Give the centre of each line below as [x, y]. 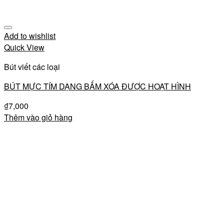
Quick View [24, 47]
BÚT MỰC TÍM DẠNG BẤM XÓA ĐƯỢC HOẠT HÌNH [97, 86]
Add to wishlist [30, 36]
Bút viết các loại [32, 67]
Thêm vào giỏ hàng [38, 117]
